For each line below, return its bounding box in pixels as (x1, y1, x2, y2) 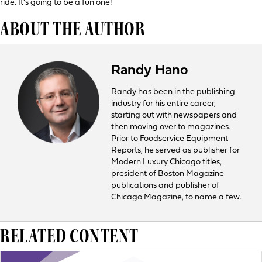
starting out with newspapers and (111, 111, 237, 120)
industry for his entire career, (111, 99, 216, 108)
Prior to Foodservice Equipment (111, 135, 228, 143)
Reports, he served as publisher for (111, 146, 240, 155)
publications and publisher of (111, 181, 219, 190)
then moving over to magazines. (111, 123, 230, 132)
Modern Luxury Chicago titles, (111, 158, 222, 167)
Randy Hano (111, 64, 188, 78)
